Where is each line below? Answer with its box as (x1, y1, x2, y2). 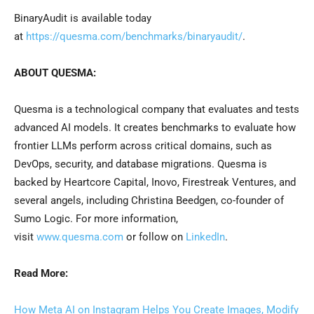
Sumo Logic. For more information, (14, 212, 178, 226)
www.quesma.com (36, 231, 123, 244)
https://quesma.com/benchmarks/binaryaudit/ (26, 30, 243, 43)
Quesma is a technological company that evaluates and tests (14, 103, 299, 116)
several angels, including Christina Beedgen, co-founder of (14, 194, 284, 207)
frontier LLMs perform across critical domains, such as (14, 139, 272, 153)
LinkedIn (186, 231, 225, 244)
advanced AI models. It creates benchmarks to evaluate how (14, 121, 296, 135)
